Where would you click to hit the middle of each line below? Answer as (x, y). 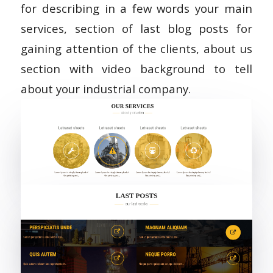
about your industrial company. (106, 88)
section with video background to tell (136, 68)
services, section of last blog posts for (136, 28)
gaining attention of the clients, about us (136, 48)
